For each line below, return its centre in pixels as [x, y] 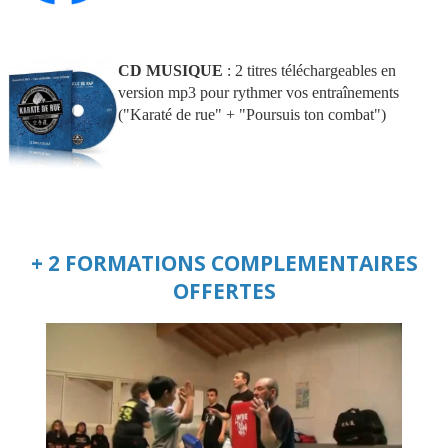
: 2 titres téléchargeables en [309, 71]
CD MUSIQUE [170, 71]
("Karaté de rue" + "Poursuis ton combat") [252, 115]
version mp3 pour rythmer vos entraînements [258, 93]
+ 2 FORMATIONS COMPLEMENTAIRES [224, 263]
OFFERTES [224, 291]
